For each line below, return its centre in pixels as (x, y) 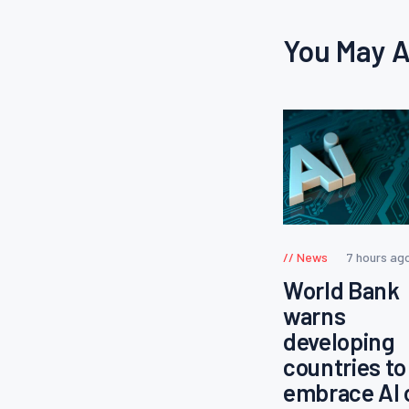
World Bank (341, 290)
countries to (345, 367)
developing (339, 341)
